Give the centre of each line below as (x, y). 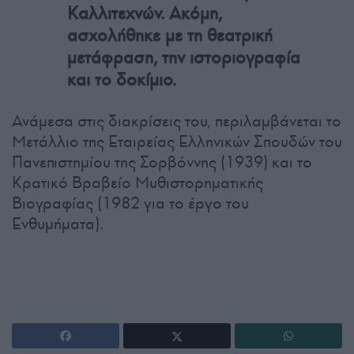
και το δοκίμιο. (122, 79)
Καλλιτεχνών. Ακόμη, (145, 13)
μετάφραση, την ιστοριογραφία (184, 57)
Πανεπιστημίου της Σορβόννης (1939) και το (162, 162)
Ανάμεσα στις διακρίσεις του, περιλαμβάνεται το (177, 121)
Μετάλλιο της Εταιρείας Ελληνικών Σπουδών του (177, 141)
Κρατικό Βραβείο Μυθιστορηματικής (137, 182)
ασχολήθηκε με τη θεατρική (170, 35)
